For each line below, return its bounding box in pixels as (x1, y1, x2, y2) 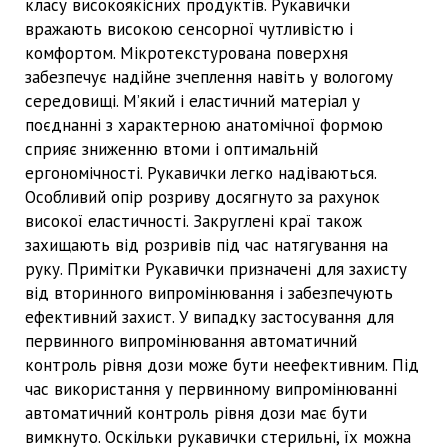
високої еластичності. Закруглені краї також (25, 210, 362, 232)
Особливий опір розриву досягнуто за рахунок (25, 186, 380, 208)
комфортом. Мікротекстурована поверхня (25, 42, 348, 64)
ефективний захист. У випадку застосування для (25, 306, 394, 328)
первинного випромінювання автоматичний (25, 330, 357, 352)
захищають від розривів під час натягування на (25, 234, 388, 256)
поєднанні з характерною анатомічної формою (25, 114, 383, 136)
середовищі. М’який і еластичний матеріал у (25, 90, 360, 112)
